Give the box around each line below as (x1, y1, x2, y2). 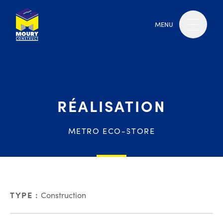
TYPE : (10, 189, 39, 200)
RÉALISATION (57, 95, 166, 116)
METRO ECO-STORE (68, 125, 155, 136)
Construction (38, 190, 86, 200)
